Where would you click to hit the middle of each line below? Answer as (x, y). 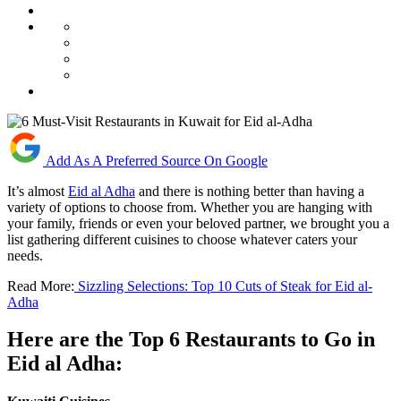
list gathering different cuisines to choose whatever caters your (182, 239)
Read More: (41, 286)
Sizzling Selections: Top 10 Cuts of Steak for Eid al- (223, 286)
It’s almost (38, 191)
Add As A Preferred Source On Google (157, 160)
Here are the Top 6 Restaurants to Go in (191, 340)
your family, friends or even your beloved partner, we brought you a (198, 223)
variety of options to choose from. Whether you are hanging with (190, 207)
